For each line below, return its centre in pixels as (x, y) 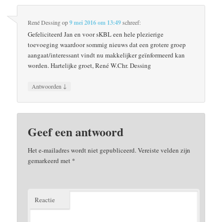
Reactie (45, 199)
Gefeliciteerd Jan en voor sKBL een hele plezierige (96, 34)
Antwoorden (48, 86)
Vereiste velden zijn (164, 150)
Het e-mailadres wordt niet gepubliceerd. (82, 150)
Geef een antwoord (76, 131)
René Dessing (44, 23)
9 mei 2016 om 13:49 (95, 23)
